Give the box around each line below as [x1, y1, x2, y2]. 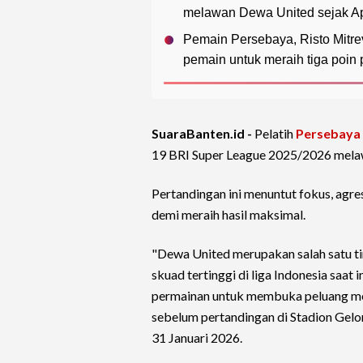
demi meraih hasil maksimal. [152, 207, 305, 223]
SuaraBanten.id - [152, 126, 254, 142]
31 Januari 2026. [152, 330, 242, 346]
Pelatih [254, 126, 293, 142]
